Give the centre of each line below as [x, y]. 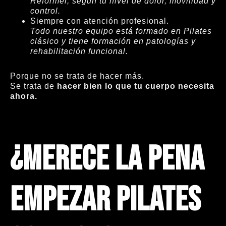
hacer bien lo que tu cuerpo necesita [136, 86]
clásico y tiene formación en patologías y [113, 41]
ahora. [24, 96]
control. [45, 11]
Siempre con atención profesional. [100, 21]
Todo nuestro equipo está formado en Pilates [121, 31]
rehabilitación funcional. [79, 51]
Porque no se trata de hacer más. [77, 76]
